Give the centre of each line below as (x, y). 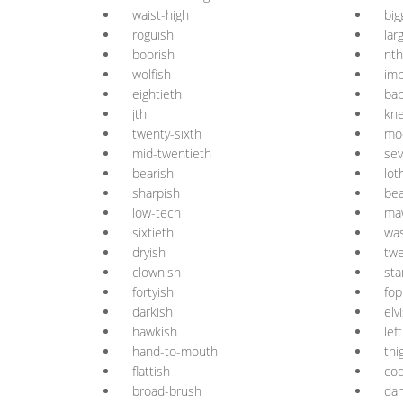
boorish (153, 54)
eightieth (157, 94)
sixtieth (153, 233)
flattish (151, 371)
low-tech (157, 213)
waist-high (161, 15)
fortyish (153, 292)
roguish (153, 35)
